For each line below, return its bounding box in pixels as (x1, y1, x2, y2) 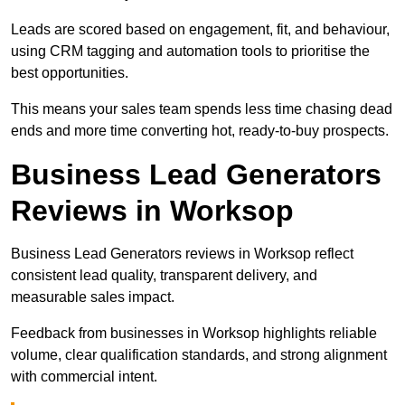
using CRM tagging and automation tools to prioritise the (11, 43, 370, 60)
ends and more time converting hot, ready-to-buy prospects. (11, 123, 389, 139)
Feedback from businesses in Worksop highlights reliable (11, 325, 377, 342)
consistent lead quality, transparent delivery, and (11, 268, 317, 284)
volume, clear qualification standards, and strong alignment (11, 347, 387, 363)
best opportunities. (11, 65, 132, 81)
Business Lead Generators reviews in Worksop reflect (11, 246, 353, 262)
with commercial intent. (11, 369, 157, 385)
